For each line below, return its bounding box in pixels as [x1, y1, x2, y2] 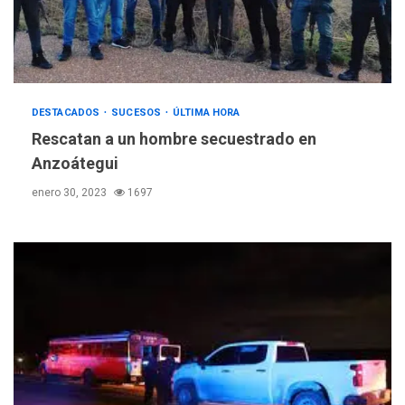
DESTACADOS [32, 107, 103, 119]
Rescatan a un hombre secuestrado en [32, 129, 316, 149]
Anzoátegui [32, 154, 118, 174]
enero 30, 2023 [32, 186, 109, 200]
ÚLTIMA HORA [173, 107, 240, 119]
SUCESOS [111, 107, 165, 119]
